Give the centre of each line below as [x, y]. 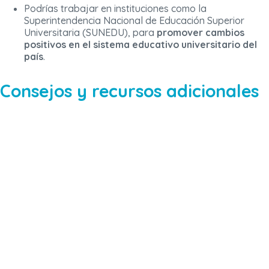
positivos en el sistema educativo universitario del [141, 45]
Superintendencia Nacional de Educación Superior [134, 21]
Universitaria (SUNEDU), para [90, 33]
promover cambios [201, 33]
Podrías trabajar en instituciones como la [115, 9]
